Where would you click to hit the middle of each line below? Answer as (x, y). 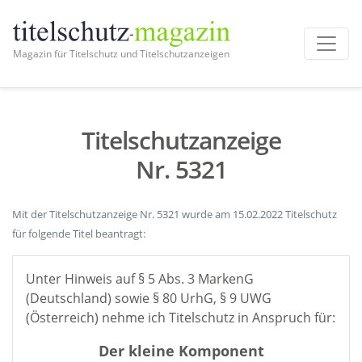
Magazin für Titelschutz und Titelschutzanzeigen (121, 53)
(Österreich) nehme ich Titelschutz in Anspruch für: (181, 318)
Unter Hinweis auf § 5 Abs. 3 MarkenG (140, 279)
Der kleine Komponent (181, 351)
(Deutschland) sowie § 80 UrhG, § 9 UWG (149, 298)
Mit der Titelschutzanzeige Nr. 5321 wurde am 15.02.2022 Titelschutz (175, 214)
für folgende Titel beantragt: (79, 234)
